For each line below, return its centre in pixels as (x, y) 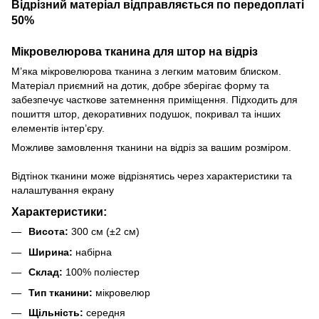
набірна (92, 252)
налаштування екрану (64, 190)
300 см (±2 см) (104, 232)
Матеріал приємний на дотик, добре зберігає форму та (140, 85)
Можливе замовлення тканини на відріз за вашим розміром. (151, 147)
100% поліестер (101, 272)
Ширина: (51, 252)
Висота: (48, 232)
